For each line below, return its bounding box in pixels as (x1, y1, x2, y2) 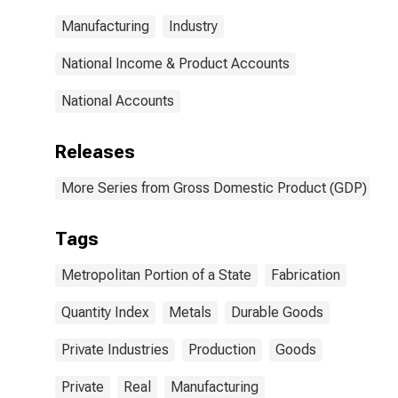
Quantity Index (61, 304, 149, 321)
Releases (55, 141, 135, 163)
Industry (169, 18, 218, 35)
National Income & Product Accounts (61, 55, 290, 72)
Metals (169, 304, 211, 321)
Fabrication (271, 267, 340, 283)
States (197, 37, 244, 54)
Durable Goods (231, 304, 323, 321)
